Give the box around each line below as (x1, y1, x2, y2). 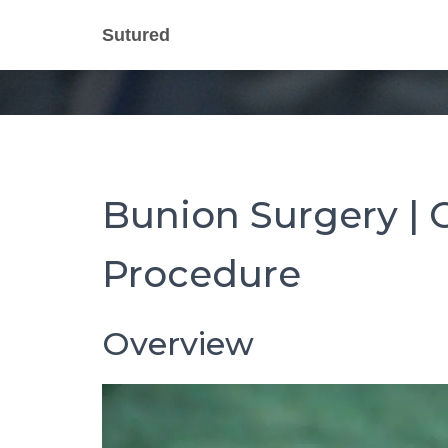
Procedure (102, 251, 301, 296)
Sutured (102, 25, 170, 45)
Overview (102, 324, 254, 363)
